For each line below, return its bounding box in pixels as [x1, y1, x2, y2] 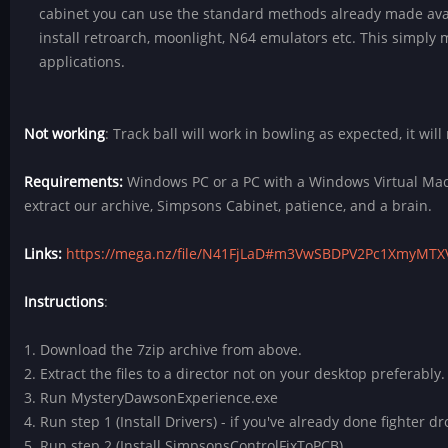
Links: [24, 244, 63, 264]
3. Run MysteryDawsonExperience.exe [24, 388, 279, 408]
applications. [38, 52, 125, 72]
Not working [24, 124, 106, 144]
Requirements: [24, 172, 124, 192]
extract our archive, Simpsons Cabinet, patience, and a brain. [24, 196, 433, 216]
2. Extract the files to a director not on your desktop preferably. [24, 364, 446, 384]
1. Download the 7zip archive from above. [24, 340, 303, 360]
